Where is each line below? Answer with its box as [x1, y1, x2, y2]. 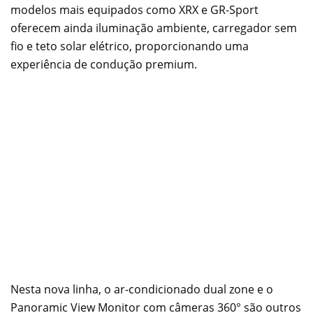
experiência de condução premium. [10, 56, 197, 72]
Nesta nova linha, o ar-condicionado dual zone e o [10, 281, 273, 297]
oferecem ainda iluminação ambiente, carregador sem [10, 20, 297, 36]
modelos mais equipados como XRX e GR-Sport [10, 1, 259, 17]
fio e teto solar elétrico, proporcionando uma [10, 38, 249, 54]
